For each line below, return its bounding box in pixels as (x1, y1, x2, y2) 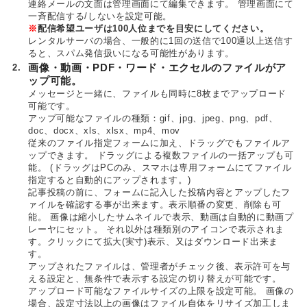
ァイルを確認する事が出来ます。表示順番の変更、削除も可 (28, 199, 282, 210)
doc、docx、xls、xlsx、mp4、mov (28, 125, 181, 136)
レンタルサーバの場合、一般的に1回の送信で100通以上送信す (28, 36, 293, 46)
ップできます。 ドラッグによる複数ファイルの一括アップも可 (28, 150, 294, 160)
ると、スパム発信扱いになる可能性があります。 (28, 48, 235, 58)
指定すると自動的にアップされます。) (28, 175, 191, 185)
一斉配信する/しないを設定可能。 (28, 11, 173, 21)
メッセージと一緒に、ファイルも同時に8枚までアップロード (28, 88, 287, 99)
